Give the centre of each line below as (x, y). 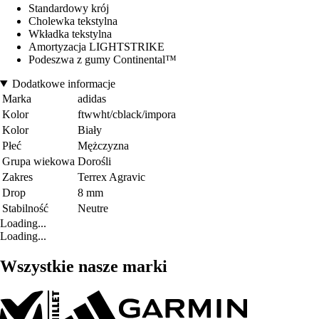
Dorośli (94, 161)
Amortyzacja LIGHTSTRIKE (96, 46)
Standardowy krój (69, 8)
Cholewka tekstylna (73, 21)
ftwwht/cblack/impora (127, 114)
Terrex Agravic (111, 177)
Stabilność (25, 208)
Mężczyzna (103, 145)
